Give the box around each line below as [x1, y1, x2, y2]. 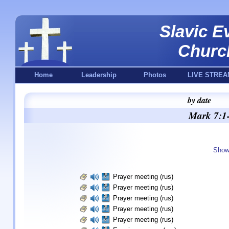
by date [188, 95, 211, 106]
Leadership [81, 71, 117, 79]
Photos [143, 71, 166, 79]
